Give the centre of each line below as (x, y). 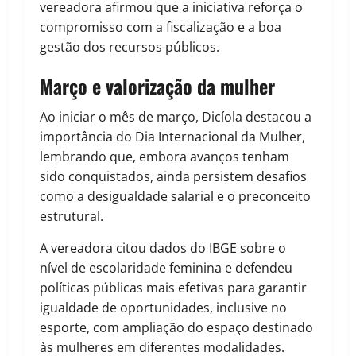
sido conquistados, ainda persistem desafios (173, 177)
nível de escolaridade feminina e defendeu (166, 268)
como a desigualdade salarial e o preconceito (175, 197)
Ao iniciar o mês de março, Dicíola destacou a (176, 117)
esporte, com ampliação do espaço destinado (176, 328)
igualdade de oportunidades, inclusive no (163, 308)
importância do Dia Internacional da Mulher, (172, 137)
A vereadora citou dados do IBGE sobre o (163, 248)
